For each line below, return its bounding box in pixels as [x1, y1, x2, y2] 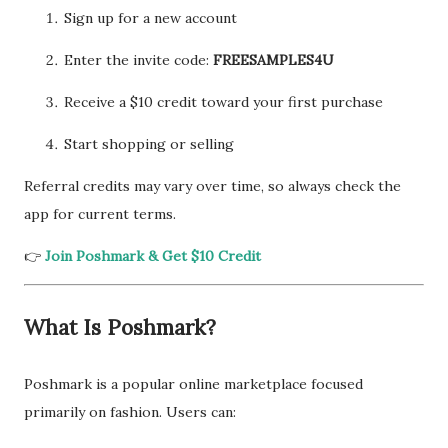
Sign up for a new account [64, 9, 237, 27]
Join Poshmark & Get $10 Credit [45, 247, 261, 265]
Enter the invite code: [64, 51, 213, 69]
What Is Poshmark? [24, 314, 216, 341]
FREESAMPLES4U [213, 51, 334, 69]
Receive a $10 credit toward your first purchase [64, 93, 383, 111]
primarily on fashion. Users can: [24, 403, 236, 421]
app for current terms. [24, 205, 176, 223]
